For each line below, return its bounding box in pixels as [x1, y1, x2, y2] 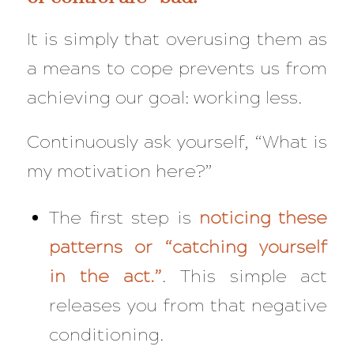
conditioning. [49, 323, 164, 345]
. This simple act [162, 265, 328, 287]
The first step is [49, 206, 199, 228]
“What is [254, 131, 328, 153]
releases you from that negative [49, 294, 328, 316]
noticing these [198, 206, 328, 228]
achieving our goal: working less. [26, 87, 307, 109]
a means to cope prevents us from [26, 58, 328, 80]
